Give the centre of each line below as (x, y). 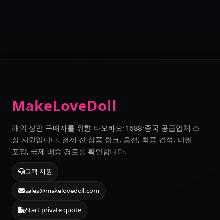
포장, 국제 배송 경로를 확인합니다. (69, 151)
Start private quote (53, 210)
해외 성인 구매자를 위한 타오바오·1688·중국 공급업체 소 (106, 128)
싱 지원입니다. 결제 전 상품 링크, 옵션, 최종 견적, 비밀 (102, 139)
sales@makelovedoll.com (62, 191)
